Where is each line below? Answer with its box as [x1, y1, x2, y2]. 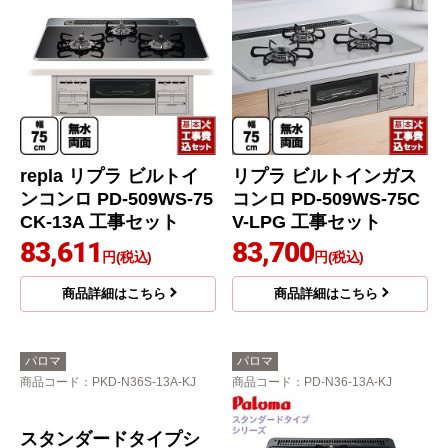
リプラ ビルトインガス [232, 166, 417, 187]
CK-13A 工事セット [20, 212, 179, 233]
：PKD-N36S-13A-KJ [80, 375, 196, 390]
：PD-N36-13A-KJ [292, 375, 392, 390]
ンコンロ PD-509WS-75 [20, 189, 213, 210]
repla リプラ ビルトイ [20, 166, 199, 187]
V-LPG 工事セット [232, 212, 381, 233]
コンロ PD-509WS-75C [232, 189, 420, 210]
